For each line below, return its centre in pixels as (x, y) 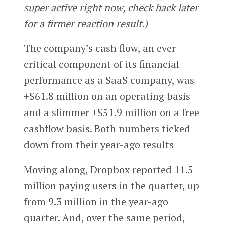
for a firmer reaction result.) (85, 23)
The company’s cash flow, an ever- (101, 48)
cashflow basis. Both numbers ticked (107, 129)
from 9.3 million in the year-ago (96, 202)
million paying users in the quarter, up (111, 186)
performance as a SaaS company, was (109, 80)
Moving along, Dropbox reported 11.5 (108, 170)
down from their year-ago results (98, 145)
